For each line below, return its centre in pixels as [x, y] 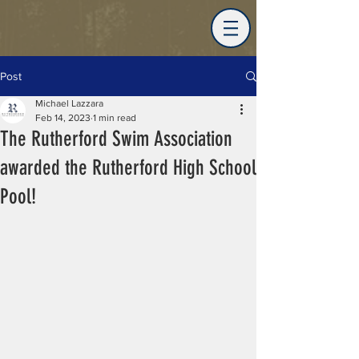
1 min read [115, 118]
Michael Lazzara [69, 103]
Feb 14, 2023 [63, 118]
